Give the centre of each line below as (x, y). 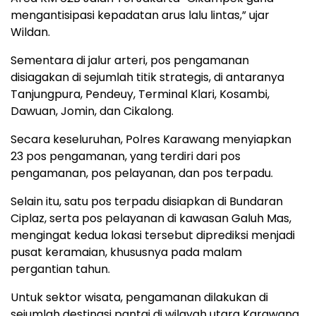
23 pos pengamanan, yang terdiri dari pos (126, 157)
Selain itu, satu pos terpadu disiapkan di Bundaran (147, 202)
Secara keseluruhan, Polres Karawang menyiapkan (151, 140)
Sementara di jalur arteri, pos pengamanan (130, 61)
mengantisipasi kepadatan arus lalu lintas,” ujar (140, 16)
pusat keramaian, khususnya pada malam (126, 253)
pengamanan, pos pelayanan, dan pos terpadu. (142, 174)
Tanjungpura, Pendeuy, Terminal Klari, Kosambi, (140, 95)
